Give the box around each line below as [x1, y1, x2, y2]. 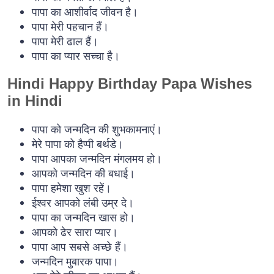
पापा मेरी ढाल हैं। [32, 34, 98, 49]
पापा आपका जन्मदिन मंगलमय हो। [32, 151, 162, 166]
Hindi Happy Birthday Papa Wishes [7, 75, 252, 92]
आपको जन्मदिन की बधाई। [32, 166, 135, 181]
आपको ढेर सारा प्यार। [32, 224, 118, 240]
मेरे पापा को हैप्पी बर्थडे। [32, 136, 124, 152]
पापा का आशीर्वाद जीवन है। [32, 4, 138, 20]
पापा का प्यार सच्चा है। [32, 48, 120, 64]
